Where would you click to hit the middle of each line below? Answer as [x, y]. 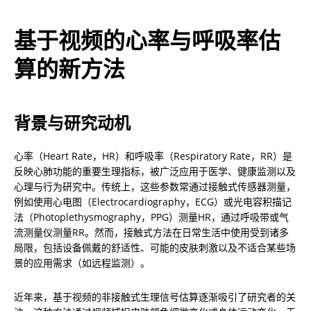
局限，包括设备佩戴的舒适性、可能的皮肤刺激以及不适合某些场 [155, 248]
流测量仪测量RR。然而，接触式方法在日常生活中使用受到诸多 [151, 233]
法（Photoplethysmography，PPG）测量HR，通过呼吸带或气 [151, 217]
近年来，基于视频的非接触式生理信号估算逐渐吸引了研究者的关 [155, 297]
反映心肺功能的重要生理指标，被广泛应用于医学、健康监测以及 [155, 171]
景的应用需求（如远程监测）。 [82, 263]
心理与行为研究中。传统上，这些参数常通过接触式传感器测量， [155, 187]
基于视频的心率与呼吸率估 [147, 40]
